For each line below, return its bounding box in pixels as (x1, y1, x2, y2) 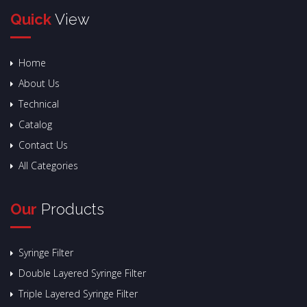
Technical (19, 97, 59, 111)
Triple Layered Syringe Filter (19, 287, 138, 301)
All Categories (19, 159, 78, 173)
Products (37, 200, 104, 219)
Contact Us (19, 138, 68, 152)
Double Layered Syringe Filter (19, 267, 146, 280)
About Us (19, 77, 60, 90)
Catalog (19, 118, 52, 132)
